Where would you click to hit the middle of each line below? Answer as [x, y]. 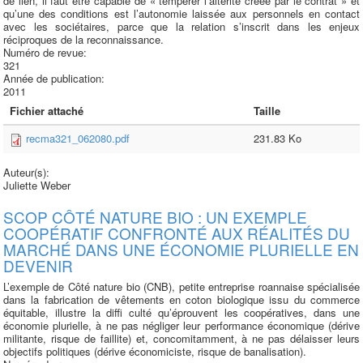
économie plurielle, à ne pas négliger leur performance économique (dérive [181, 325]
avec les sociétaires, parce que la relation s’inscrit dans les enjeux [181, 26]
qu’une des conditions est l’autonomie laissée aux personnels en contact [181, 13]
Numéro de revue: [47, 52]
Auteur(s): [28, 172]
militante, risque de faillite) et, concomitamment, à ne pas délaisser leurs [181, 338]
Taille [267, 111]
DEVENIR [38, 265]
